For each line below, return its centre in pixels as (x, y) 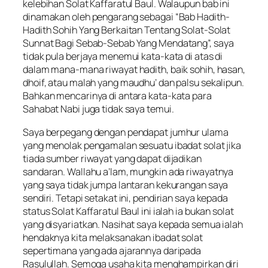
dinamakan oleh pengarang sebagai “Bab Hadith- (126, 17)
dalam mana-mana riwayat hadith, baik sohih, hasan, (134, 70)
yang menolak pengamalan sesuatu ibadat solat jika (132, 145)
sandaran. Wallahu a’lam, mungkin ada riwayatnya (128, 171)
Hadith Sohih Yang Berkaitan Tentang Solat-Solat (127, 30)
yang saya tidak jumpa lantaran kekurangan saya (126, 185)
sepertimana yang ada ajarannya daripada (112, 250)
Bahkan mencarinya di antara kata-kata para (117, 96)
